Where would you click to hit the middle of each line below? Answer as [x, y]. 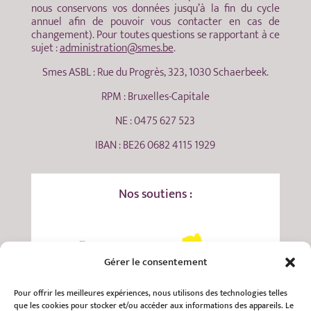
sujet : [45, 48]
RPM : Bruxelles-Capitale [155, 96]
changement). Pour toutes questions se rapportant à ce [155, 35]
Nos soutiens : [155, 194]
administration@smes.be [116, 48]
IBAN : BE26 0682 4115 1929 [155, 145]
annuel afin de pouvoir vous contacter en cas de [155, 22]
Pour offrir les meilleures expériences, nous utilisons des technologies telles [151, 293]
